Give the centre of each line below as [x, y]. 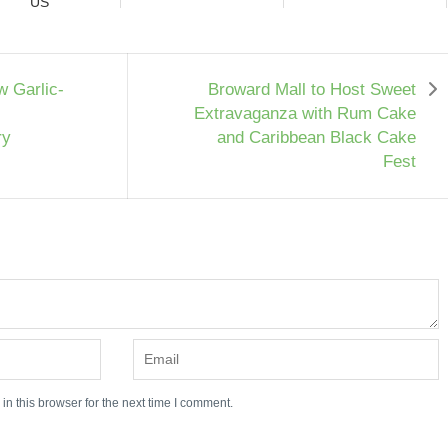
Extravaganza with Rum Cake [305, 113]
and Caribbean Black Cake [316, 137]
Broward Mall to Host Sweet [312, 89]
